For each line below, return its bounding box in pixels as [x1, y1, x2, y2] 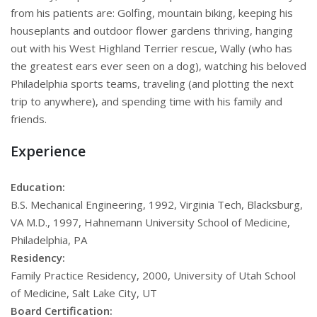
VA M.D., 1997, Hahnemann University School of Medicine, [11, 215, 290, 230]
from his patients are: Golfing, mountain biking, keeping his [11, 6, 293, 21]
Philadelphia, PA [11, 233, 87, 248]
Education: [11, 180, 65, 195]
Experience [11, 142, 86, 161]
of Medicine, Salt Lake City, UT [11, 286, 157, 301]
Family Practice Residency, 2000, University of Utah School [11, 268, 296, 283]
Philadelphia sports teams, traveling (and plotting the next [11, 76, 294, 91]
